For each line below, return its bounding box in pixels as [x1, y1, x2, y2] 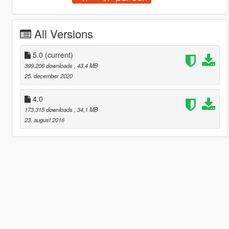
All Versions [34, 25, 93, 41]
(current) [44, 49, 73, 60]
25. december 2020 [24, 71, 73, 80]
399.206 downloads [24, 61, 74, 70]
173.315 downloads [24, 105, 74, 113]
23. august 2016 [24, 115, 64, 124]
